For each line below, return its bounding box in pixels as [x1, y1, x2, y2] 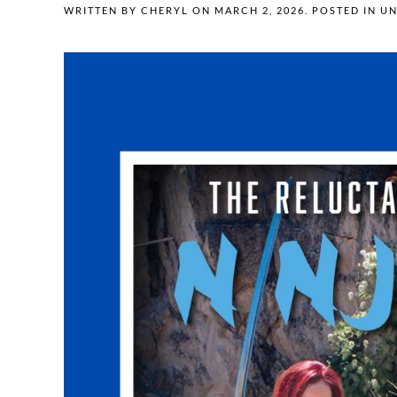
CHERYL [141, 4, 189, 17]
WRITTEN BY [64, 4, 141, 17]
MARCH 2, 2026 [214, 4, 305, 17]
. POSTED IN [305, 4, 380, 17]
